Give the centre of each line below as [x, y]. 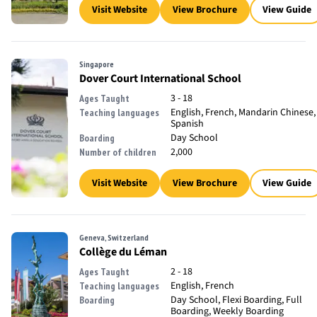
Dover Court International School [160, 79]
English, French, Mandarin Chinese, [243, 113]
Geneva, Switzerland [114, 237]
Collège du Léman [123, 252]
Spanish [187, 124]
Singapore [97, 64]
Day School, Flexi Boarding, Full [236, 300]
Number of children [118, 152]
